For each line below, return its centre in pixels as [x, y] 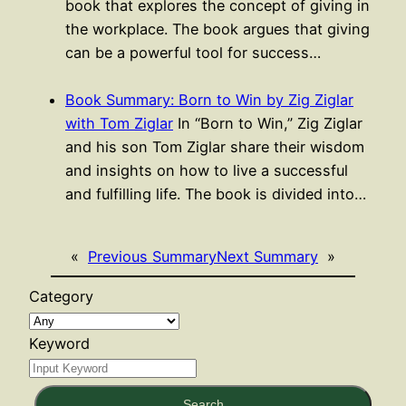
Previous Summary [152, 256]
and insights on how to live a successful [207, 171]
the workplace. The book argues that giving [217, 29]
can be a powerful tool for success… [193, 53]
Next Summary [267, 256]
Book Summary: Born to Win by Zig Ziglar [209, 100]
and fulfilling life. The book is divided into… [216, 194]
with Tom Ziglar [119, 124]
